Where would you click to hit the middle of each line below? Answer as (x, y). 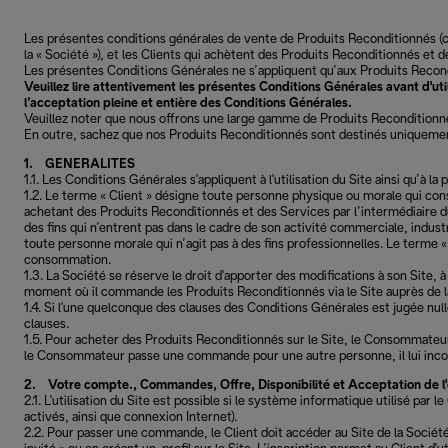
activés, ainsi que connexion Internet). (130, 417)
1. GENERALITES (79, 164)
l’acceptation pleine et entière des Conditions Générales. (191, 103)
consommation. (67, 260)
